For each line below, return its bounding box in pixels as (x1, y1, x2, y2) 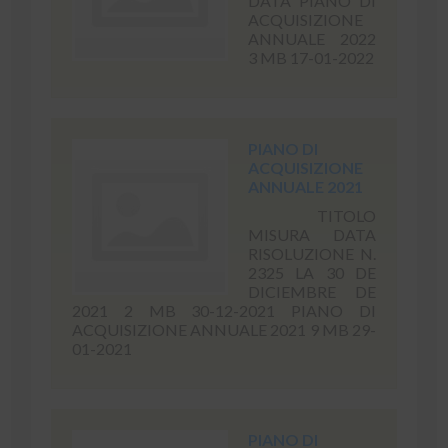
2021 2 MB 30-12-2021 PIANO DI (72, 301, 376, 320)
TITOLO (248, 206, 376, 225)
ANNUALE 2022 (248, 29, 376, 48)
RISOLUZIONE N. (248, 244, 376, 263)
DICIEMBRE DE (248, 282, 376, 301)
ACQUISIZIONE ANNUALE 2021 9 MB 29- (72, 320, 376, 339)
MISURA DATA (248, 225, 376, 244)
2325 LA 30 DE (248, 263, 376, 282)
